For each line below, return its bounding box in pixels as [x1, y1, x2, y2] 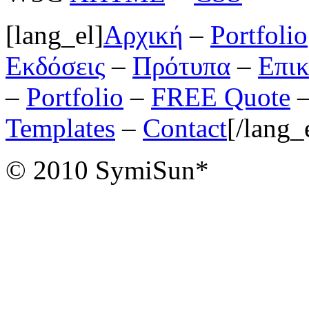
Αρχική [103, 19, 183, 50]
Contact [143, 112, 227, 143]
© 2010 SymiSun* [6, 154, 209, 185]
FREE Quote [151, 81, 290, 112]
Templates [6, 112, 115, 143]
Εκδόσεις [6, 50, 105, 81]
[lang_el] [6, 19, 103, 50]
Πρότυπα [132, 50, 230, 81]
